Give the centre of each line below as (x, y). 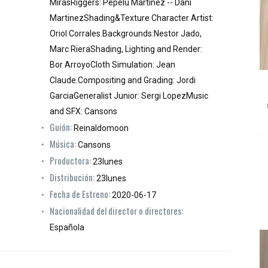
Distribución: (72, 177)
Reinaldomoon (100, 128)
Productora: (70, 161)
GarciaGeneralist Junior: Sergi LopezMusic (129, 96)
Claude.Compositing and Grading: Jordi (123, 80)
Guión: (61, 127)
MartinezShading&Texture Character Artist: (132, 18)
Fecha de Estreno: (80, 194)
